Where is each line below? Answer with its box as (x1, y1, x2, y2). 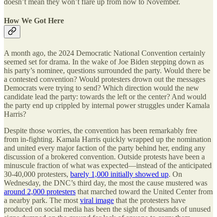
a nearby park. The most (4, 196, 80, 204)
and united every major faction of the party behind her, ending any (4, 143, 205, 152)
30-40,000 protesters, (4, 170, 70, 178)
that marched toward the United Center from (76, 187, 213, 196)
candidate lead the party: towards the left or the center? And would (4, 92, 206, 101)
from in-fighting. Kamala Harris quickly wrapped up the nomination (4, 135, 211, 143)
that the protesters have (114, 196, 186, 204)
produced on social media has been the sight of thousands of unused (4, 204, 211, 213)
